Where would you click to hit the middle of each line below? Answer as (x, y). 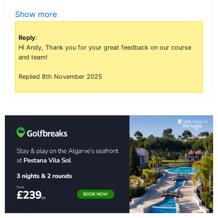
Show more (36, 14)
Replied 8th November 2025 (60, 77)
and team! (33, 57)
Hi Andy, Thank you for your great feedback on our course (105, 48)
